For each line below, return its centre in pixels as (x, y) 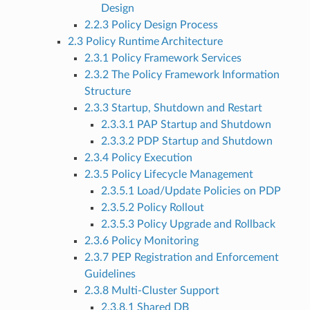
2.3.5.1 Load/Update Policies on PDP (191, 191)
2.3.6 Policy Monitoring (141, 240)
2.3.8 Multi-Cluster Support (152, 290)
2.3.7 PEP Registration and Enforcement (181, 257)
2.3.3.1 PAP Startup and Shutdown (186, 124)
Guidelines (110, 274)
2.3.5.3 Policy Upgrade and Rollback (188, 224)
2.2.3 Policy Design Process (151, 25)
